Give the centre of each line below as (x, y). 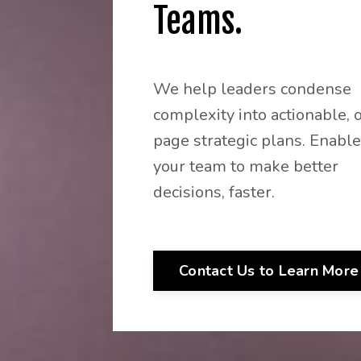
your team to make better (246, 167)
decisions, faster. (214, 193)
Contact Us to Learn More (269, 270)
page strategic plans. (231, 141)
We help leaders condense (252, 89)
